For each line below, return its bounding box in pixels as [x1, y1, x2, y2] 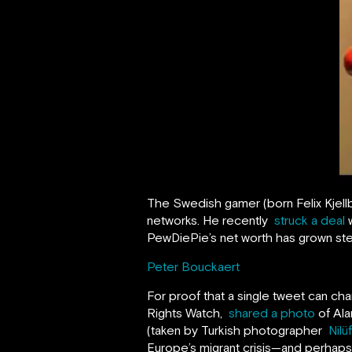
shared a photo [229, 305, 315, 320]
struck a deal [274, 212, 345, 227]
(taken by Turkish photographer [147, 322, 328, 337]
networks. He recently [147, 212, 274, 227]
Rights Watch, [147, 305, 229, 320]
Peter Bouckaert [147, 258, 240, 273]
